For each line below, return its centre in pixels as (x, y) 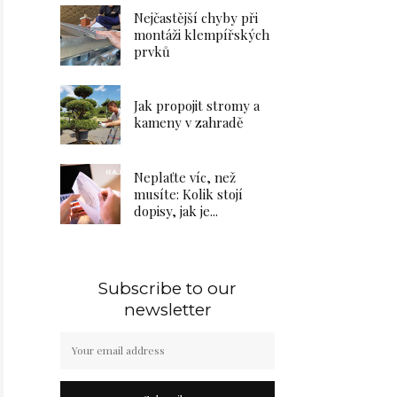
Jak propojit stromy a (197, 106)
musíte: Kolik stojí (188, 194)
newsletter (167, 309)
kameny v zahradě (189, 123)
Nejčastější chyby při (196, 18)
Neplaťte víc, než (185, 177)
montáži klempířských (202, 35)
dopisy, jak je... (176, 210)
